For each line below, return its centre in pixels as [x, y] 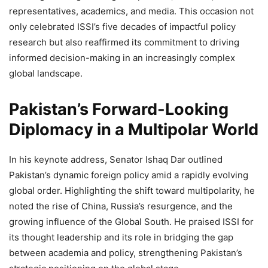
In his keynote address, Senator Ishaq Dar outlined [116, 159]
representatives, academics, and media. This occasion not [131, 11]
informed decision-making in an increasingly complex [122, 57]
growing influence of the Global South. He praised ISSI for [131, 221]
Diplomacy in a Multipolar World [134, 129]
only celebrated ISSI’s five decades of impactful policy [122, 26]
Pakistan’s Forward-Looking [119, 109]
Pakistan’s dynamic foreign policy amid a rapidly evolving [129, 175]
